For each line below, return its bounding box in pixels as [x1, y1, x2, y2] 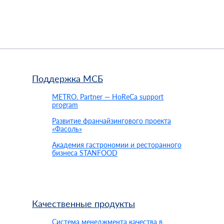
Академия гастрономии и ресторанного [52, 140, 181, 149]
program [52, 100, 78, 109]
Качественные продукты [32, 198, 135, 209]
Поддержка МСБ [32, 73, 103, 84]
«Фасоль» [52, 124, 82, 133]
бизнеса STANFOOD [52, 148, 117, 157]
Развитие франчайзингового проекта [52, 116, 171, 125]
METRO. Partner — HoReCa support [52, 92, 163, 101]
